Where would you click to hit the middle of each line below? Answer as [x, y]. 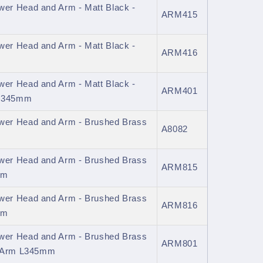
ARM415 [179, 15]
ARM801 [179, 244]
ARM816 [179, 206]
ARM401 [179, 91]
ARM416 [179, 53]
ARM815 [179, 168]
